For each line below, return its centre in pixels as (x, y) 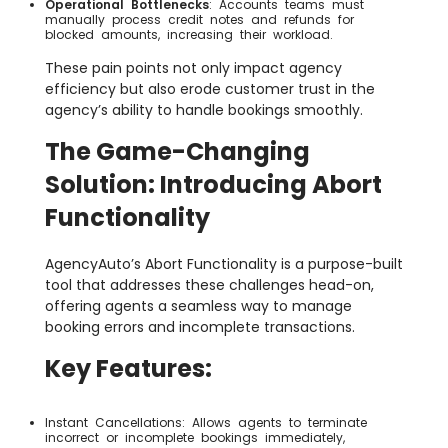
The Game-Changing (177, 152)
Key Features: (128, 369)
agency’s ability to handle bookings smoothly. (204, 110)
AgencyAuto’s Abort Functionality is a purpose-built (224, 264)
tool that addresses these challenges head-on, (209, 285)
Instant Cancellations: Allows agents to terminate (206, 423)
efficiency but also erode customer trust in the (210, 89)
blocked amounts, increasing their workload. (189, 35)
